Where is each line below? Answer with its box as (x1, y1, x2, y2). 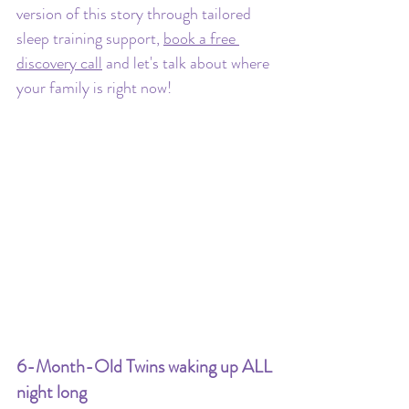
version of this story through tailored (16, 2, 255, 26)
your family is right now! (16, 76, 172, 100)
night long (16, 378, 87, 405)
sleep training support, (16, 26, 163, 50)
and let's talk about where (102, 51, 273, 75)
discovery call (16, 51, 102, 75)
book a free (163, 26, 239, 50)
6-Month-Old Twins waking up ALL (16, 352, 276, 380)
